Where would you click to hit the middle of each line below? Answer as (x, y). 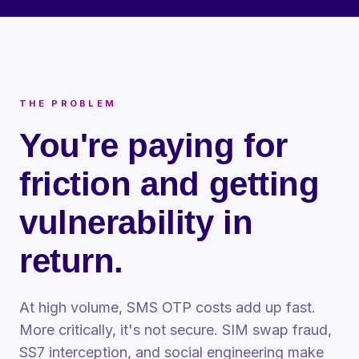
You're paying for (153, 145)
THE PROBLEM (68, 103)
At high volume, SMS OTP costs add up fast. (167, 307)
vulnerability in (136, 222)
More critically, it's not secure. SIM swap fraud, (175, 330)
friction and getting (169, 184)
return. (72, 261)
